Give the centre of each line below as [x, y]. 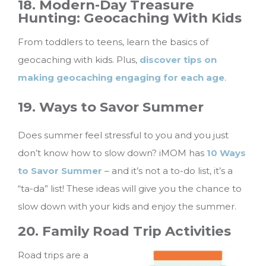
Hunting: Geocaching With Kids [130, 18]
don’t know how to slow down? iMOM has [112, 153]
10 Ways [226, 153]
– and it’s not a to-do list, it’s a [167, 171]
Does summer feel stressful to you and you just [123, 135]
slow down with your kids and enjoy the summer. [127, 207]
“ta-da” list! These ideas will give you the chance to [130, 189]
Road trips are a [53, 255]
